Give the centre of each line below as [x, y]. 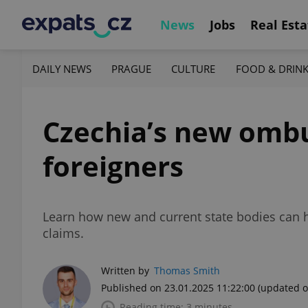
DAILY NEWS [62, 68]
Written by [125, 271]
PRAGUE [132, 68]
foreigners [113, 166]
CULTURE [194, 68]
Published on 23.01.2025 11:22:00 [178, 288]
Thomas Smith [187, 271]
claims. [63, 233]
